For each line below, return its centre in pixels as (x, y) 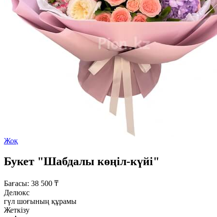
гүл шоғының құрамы (40, 201)
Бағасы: (16, 183)
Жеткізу (17, 210)
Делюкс (17, 192)
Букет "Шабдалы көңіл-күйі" (82, 161)
